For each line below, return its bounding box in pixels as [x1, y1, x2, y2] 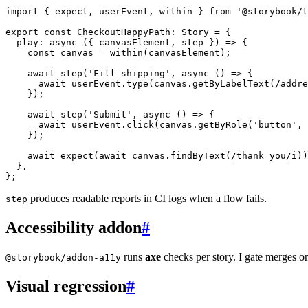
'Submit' [88, 109, 132, 120]
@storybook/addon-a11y [5, 252, 121, 263]
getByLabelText [192, 78, 269, 89]
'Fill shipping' [88, 67, 170, 78]
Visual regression [5, 276, 126, 295]
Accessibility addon [5, 218, 142, 236]
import [5, 5, 38, 16]
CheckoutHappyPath [71, 26, 170, 37]
